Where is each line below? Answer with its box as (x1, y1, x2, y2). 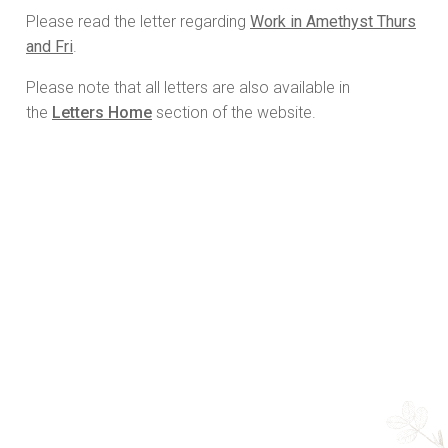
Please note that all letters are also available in (26, 78, 350, 98)
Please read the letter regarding (26, 12, 250, 32)
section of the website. (152, 103, 316, 123)
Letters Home (52, 103, 152, 123)
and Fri (26, 37, 73, 57)
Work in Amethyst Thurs (250, 12, 416, 32)
